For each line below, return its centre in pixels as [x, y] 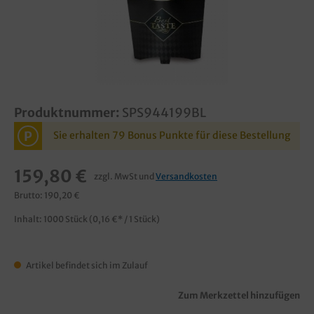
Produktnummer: [68, 113]
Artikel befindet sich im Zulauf [86, 265]
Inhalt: [29, 219]
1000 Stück [66, 219]
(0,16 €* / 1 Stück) [124, 219]
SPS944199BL [164, 113]
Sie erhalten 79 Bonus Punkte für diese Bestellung [171, 136]
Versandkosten [186, 176]
